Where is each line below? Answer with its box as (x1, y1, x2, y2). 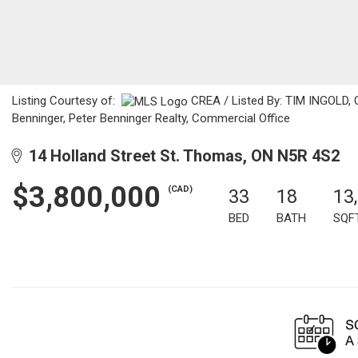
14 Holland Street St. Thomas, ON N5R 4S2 (21, 145, 340, 165)
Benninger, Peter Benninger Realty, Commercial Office (12, 110, 290, 125)
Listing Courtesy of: (12, 93, 121, 108)
